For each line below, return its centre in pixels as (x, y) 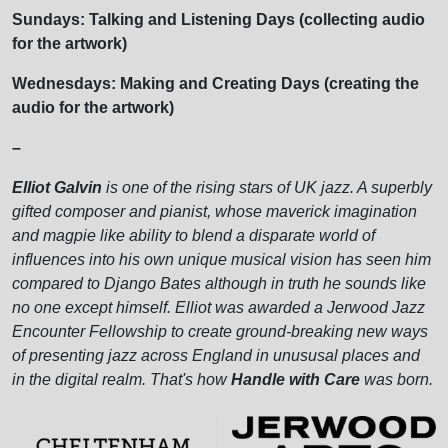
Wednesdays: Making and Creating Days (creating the (215, 84)
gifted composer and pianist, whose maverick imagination (214, 212)
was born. (396, 380)
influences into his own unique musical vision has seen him (221, 260)
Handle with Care (295, 380)
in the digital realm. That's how (121, 380)
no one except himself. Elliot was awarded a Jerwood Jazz (218, 308)
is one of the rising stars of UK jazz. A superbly (267, 188)
